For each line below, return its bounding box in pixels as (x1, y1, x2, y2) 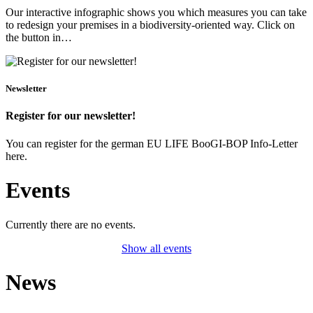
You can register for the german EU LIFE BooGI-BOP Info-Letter (6, 137, 298, 150)
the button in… (6, 31, 72, 44)
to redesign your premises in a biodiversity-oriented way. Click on (6, 19, 295, 31)
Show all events (122, 242, 191, 254)
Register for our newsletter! (6, 110, 136, 122)
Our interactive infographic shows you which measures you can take (6, 6, 307, 19)
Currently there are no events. (6, 218, 136, 231)
